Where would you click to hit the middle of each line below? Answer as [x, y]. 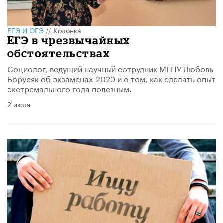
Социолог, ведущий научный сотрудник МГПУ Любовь [110, 68]
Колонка [67, 30]
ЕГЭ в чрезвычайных [69, 40]
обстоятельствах [59, 53]
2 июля [19, 104]
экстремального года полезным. [70, 88]
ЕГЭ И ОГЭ [26, 30]
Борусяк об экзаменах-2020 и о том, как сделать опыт [111, 78]
